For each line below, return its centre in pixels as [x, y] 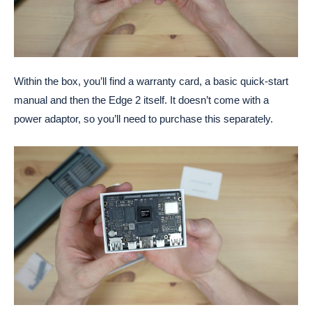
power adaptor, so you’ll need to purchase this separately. [143, 118]
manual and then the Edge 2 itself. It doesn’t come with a [141, 100]
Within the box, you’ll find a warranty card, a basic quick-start [151, 81]
